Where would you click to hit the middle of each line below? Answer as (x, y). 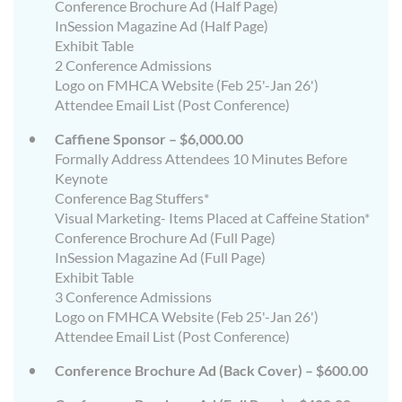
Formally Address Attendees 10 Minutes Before (201, 159)
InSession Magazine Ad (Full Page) (160, 258)
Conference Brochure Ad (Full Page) (165, 238)
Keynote (81, 179)
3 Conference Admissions (133, 297)
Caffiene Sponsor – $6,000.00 (149, 139)
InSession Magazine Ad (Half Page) (162, 26)
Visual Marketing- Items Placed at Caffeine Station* (212, 218)
